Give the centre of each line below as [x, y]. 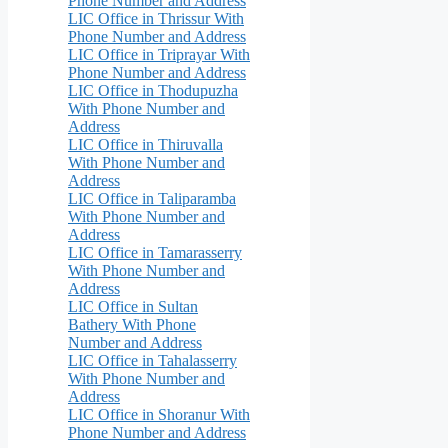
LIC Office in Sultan [133, 306]
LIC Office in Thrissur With [156, 18]
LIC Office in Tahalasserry [152, 360]
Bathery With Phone [132, 324]
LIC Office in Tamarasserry [155, 252]
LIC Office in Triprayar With [159, 54]
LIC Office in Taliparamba [152, 198]
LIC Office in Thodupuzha [153, 90]
